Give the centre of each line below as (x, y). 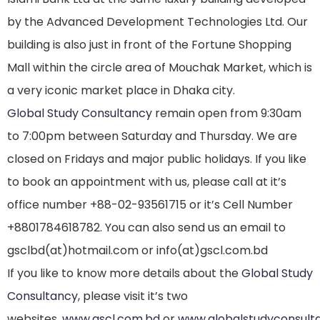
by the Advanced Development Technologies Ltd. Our (157, 22)
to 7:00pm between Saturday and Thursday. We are (152, 136)
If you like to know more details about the (124, 274)
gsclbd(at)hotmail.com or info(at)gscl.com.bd (137, 251)
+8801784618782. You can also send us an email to (146, 228)
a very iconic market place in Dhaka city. (121, 91)
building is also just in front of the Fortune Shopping (149, 45)
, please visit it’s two (133, 296)
